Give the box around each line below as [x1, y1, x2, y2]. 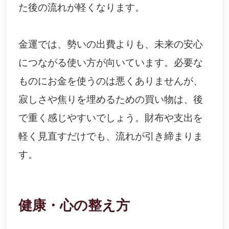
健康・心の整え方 [18, 198, 130, 213]
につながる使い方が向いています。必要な [18, 57, 203, 68]
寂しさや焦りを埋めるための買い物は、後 [18, 94, 203, 105]
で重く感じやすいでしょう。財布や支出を [18, 112, 203, 123]
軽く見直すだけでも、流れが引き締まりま [18, 131, 203, 142]
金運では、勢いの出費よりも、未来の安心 [18, 39, 203, 50]
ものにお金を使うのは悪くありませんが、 [18, 76, 203, 86]
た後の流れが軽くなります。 [18, 2, 145, 13]
